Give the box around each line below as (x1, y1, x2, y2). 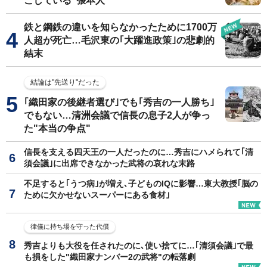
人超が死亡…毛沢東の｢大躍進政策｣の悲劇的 (24, 35, 215, 45)
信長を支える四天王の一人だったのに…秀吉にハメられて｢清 (24, 147, 253, 157)
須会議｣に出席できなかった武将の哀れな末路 (24, 158, 195, 168)
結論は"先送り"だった (30, 77, 100, 86)
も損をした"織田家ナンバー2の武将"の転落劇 (24, 252, 195, 262)
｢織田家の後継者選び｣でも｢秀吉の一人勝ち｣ (24, 97, 215, 107)
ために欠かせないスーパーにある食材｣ (24, 190, 170, 200)
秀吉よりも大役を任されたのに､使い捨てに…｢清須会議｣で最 (24, 240, 253, 250)
